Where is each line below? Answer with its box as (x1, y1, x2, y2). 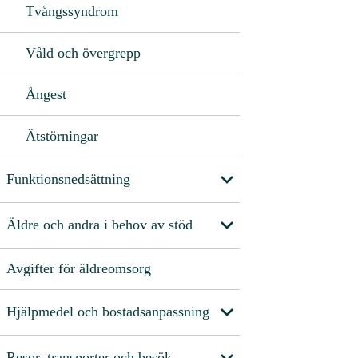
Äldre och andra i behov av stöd (6, 217, 193, 233)
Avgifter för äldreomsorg (6, 260, 151, 276)
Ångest (26, 86, 66, 102)
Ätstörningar (26, 127, 98, 144)
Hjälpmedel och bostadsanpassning (6, 304, 209, 320)
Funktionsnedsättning (6, 171, 130, 188)
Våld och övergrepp (26, 44, 141, 61)
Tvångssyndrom (26, 2, 118, 19)
